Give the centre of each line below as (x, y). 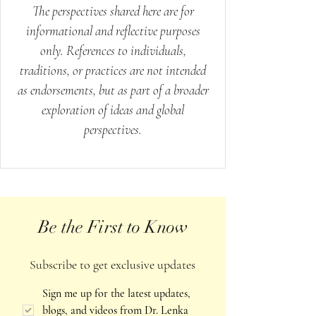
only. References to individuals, (113, 50)
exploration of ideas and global (113, 109)
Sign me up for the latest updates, (116, 293)
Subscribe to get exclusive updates (113, 264)
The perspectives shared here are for (113, 11)
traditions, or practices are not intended (113, 70)
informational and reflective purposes (113, 30)
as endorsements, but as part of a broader (113, 90)
